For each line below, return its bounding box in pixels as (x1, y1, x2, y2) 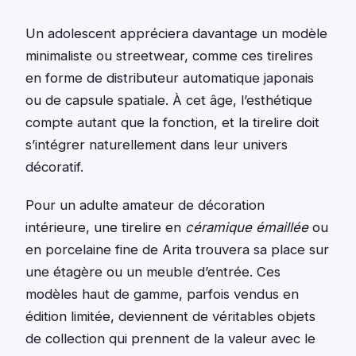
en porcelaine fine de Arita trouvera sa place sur (25, 242, 329, 258)
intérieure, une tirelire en (25, 219, 185, 236)
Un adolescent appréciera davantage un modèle (25, 25, 327, 42)
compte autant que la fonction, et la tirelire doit (25, 114, 319, 131)
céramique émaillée (185, 219, 308, 236)
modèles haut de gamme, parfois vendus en (25, 286, 299, 303)
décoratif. (25, 159, 83, 176)
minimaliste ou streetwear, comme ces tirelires (25, 48, 313, 64)
